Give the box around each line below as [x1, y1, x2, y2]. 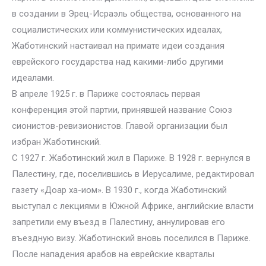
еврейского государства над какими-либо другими [12, 56, 223, 67]
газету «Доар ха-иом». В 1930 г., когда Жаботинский [12, 185, 227, 195]
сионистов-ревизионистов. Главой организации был [12, 121, 227, 131]
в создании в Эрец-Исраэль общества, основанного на [12, 8, 241, 19]
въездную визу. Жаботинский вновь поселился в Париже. [12, 233, 251, 243]
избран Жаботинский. [12, 137, 101, 147]
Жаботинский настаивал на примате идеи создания [12, 40, 224, 51]
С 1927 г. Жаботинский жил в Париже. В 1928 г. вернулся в [12, 153, 251, 163]
